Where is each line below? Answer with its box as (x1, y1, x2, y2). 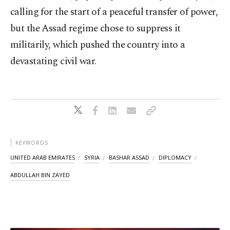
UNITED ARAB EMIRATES (10, 154, 75, 162)
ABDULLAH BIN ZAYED (10, 171, 70, 179)
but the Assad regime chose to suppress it (10, 21, 181, 36)
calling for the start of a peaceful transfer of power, (10, 5, 218, 20)
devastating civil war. (10, 54, 97, 69)
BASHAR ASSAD (109, 154, 149, 162)
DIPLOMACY (159, 154, 191, 162)
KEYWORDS (15, 139, 48, 147)
